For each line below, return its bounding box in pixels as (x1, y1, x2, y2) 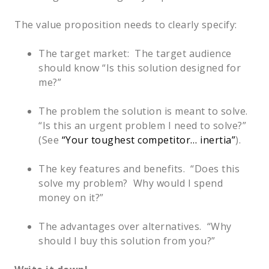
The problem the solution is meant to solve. (38, 104, 250, 118)
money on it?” (38, 190, 104, 204)
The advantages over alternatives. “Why (38, 219, 232, 233)
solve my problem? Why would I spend (38, 176, 223, 190)
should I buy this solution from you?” (38, 234, 216, 247)
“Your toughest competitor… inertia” (61, 133, 235, 147)
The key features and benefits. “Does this (38, 162, 240, 175)
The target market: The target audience (38, 46, 232, 60)
